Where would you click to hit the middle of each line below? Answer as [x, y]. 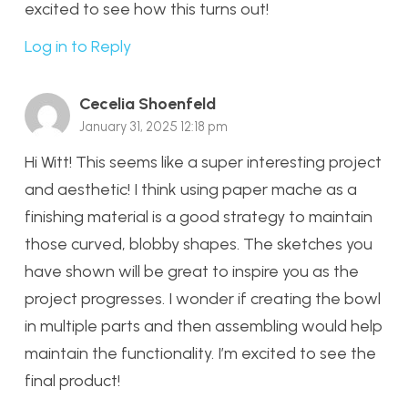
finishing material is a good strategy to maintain [199, 216]
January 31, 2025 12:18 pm [153, 127]
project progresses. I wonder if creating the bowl [203, 298]
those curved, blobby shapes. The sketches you [199, 244]
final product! [72, 380]
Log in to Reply [78, 47]
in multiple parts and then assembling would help [204, 326]
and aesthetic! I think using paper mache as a [191, 189]
